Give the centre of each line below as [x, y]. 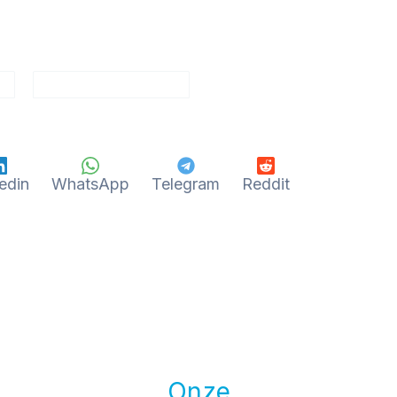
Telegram [186, 183]
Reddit [266, 183]
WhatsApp [90, 183]
